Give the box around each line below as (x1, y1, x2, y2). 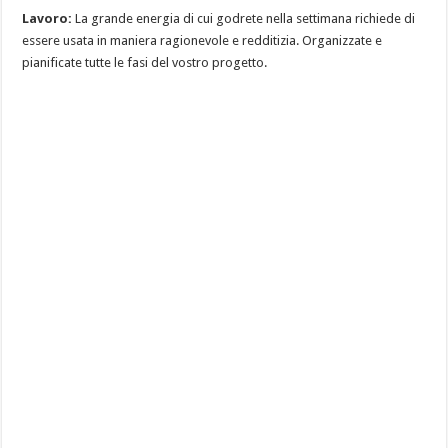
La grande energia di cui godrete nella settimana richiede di (72, 10, 416, 26)
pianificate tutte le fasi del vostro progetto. (22, 54, 268, 70)
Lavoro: (22, 10, 73, 26)
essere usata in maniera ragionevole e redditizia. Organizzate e (22, 32, 383, 48)
